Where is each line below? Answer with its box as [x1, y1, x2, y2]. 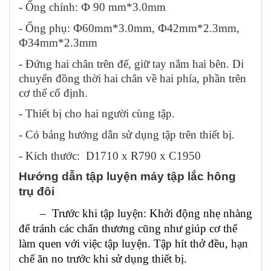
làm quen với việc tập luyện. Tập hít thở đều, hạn [19, 237, 248, 250]
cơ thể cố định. [19, 86, 88, 99]
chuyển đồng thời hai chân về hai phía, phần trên [19, 71, 246, 85]
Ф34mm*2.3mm [19, 36, 97, 49]
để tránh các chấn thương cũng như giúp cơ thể [19, 221, 237, 235]
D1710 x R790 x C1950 [86, 149, 201, 162]
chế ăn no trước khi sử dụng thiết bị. [19, 252, 187, 265]
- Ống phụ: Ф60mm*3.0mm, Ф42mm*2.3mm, [19, 21, 240, 34]
